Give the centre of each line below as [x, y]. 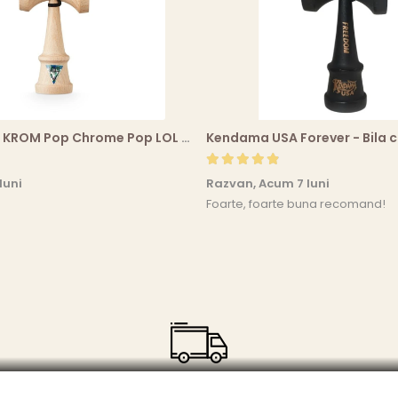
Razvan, [232, 184]
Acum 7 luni [294, 184]
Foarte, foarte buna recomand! [296, 204]
